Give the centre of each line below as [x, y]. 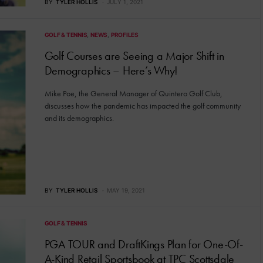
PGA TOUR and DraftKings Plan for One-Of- [144, 244]
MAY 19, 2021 [126, 190]
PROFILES [124, 34]
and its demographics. [79, 118]
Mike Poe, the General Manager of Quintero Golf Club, [133, 93]
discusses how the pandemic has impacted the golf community [142, 105]
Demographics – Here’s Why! [111, 70]
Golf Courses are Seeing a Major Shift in [134, 55]
